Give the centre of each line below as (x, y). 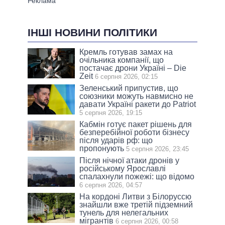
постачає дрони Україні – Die (133, 68)
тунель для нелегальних (124, 212)
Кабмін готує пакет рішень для (136, 124)
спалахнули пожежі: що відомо (137, 176)
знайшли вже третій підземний (136, 204)
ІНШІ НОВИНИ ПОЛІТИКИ (92, 33)
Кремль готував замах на (126, 52)
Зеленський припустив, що (129, 88)
